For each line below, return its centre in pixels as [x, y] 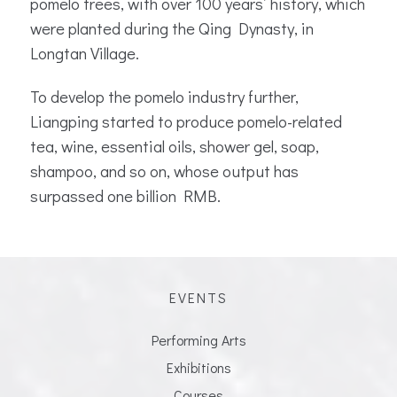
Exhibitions [198, 367]
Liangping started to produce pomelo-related [186, 121]
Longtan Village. [88, 53]
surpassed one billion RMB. [125, 196]
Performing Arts [198, 339]
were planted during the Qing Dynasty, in [172, 28]
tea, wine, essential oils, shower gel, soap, [175, 146]
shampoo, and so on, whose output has [164, 171]
